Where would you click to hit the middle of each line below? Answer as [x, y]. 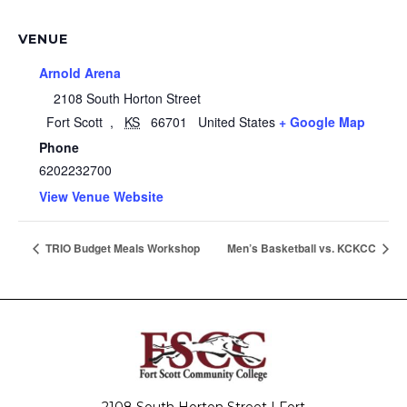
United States [237, 121]
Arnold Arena [80, 72]
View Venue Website [101, 196]
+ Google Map [322, 121]
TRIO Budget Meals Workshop [121, 248]
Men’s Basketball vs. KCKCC [303, 248]
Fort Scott [74, 121]
